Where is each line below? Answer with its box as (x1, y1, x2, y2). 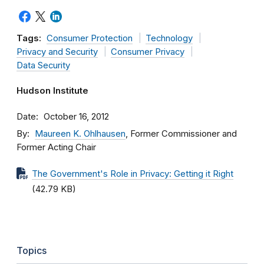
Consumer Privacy (110, 47, 184, 57)
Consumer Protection (47, 33, 133, 44)
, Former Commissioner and (126, 128, 237, 139)
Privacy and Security (16, 47, 98, 57)
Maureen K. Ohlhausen (35, 128, 126, 139)
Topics (16, 245, 47, 256)
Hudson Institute (16, 85, 88, 96)
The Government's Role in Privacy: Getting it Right (32, 169, 233, 179)
